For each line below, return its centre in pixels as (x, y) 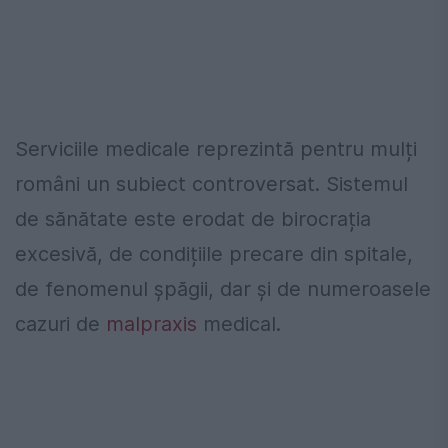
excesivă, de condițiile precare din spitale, (214, 254)
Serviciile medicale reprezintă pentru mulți (216, 149)
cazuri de (60, 324)
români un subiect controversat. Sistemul (211, 184)
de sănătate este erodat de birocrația (193, 219)
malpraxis (151, 324)
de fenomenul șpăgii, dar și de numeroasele (223, 289)
